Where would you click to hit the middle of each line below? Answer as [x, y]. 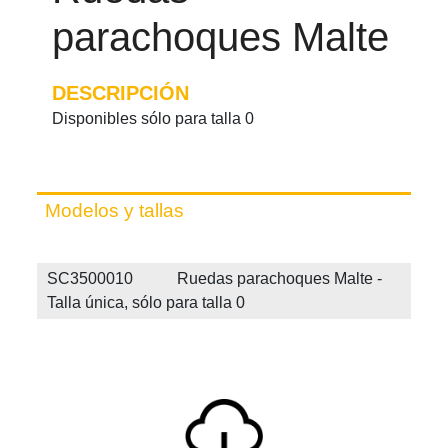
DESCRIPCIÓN [121, 93]
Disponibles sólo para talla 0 [153, 118]
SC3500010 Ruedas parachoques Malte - [215, 278]
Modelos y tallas [115, 210]
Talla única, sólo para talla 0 [146, 302]
